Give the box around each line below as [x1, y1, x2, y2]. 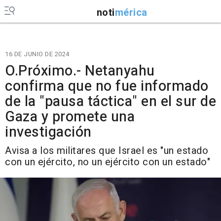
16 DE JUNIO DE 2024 [5, 49, 70, 59]
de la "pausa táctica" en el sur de [5, 91, 216, 112]
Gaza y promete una [5, 107, 135, 127]
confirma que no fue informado [5, 76, 209, 97]
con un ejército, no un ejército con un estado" [5, 155, 210, 169]
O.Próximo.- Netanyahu [5, 61, 155, 81]
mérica [114, 5, 147, 20]
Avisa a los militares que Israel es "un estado [5, 144, 208, 158]
